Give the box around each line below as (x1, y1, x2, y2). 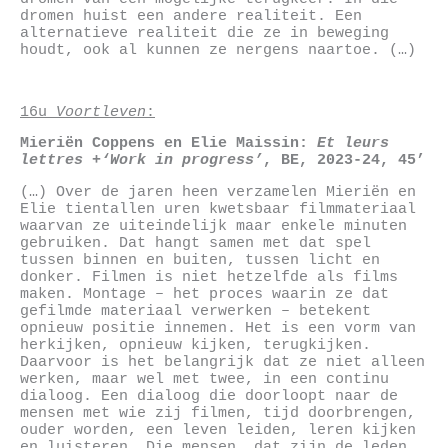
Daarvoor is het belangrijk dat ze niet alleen (20, 353, 425, 370)
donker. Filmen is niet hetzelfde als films (20, 268, 398, 285)
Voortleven (56, 103, 146, 120)
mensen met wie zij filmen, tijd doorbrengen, (20, 404, 416, 421)
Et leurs (317, 135, 389, 152)
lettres (20, 152, 92, 169)
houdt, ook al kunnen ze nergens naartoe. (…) (20, 42, 416, 59)
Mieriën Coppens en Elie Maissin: (20, 135, 308, 152)
